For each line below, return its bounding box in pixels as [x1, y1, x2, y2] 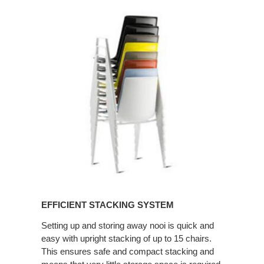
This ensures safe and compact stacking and [41, 246, 214, 257]
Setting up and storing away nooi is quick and [41, 220, 214, 231]
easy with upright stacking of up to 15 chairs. [41, 233, 212, 244]
